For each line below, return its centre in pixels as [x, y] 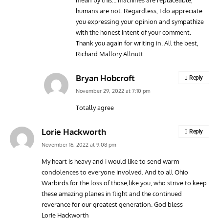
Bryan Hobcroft [105, 78]
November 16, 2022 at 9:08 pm [79, 144]
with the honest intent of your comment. [133, 32]
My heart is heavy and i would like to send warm [110, 161]
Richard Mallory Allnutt [109, 54]
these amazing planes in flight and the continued [112, 193]
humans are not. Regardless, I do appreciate [139, 11]
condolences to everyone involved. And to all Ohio [115, 172]
